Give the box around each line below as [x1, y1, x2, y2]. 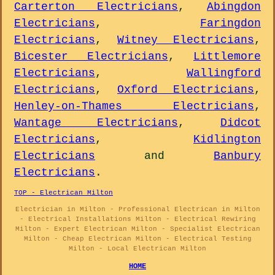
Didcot [220, 117, 261, 130]
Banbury [214, 150, 261, 163]
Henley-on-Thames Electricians [14, 100, 254, 113]
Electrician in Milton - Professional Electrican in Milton [15, 206, 260, 214]
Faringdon [200, 17, 261, 30]
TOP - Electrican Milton [14, 189, 113, 197]
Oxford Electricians [117, 83, 254, 96]
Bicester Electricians [14, 50, 168, 63]
